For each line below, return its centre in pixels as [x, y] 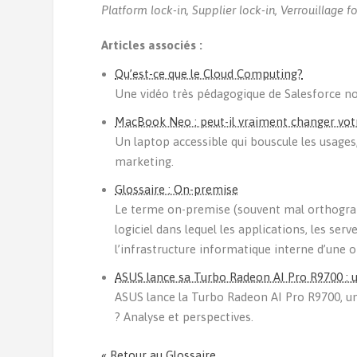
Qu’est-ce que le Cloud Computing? [209, 73]
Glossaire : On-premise [177, 189]
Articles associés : [152, 45]
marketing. [145, 161]
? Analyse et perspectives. [184, 316]
